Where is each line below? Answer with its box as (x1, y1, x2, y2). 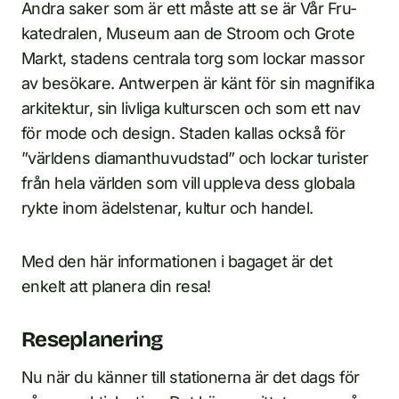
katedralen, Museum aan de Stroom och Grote (21, 24, 355, 44)
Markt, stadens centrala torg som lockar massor (21, 49, 365, 69)
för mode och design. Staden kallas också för (21, 124, 346, 143)
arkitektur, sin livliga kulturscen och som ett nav (21, 99, 360, 118)
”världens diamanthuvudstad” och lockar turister (21, 149, 369, 168)
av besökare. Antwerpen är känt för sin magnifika (21, 74, 375, 94)
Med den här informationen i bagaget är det (21, 252, 333, 272)
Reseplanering (21, 327, 163, 353)
